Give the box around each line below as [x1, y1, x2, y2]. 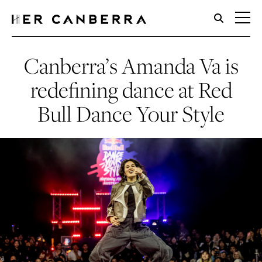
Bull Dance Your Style [37, 99, 225, 129]
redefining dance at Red [30, 75, 232, 105]
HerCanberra [12, 26, 127, 57]
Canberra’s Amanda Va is [23, 51, 239, 81]
